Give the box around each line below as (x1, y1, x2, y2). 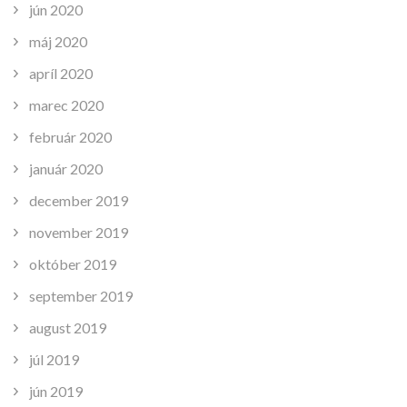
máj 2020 (29, 32, 87, 50)
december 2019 (29, 191, 128, 209)
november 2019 (29, 223, 128, 241)
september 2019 (29, 286, 133, 304)
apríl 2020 (29, 64, 93, 82)
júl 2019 (29, 350, 79, 368)
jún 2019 (29, 382, 83, 400)
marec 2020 (29, 95, 104, 114)
